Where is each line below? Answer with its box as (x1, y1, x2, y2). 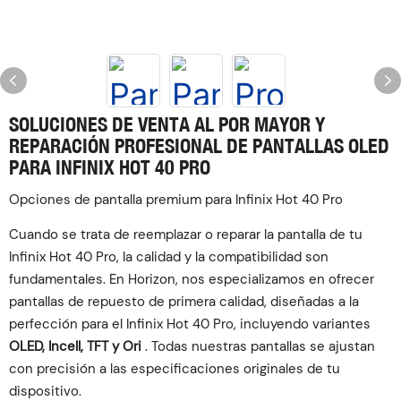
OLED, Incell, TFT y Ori (9, 337, 141, 355)
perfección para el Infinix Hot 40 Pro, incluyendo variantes (9, 315, 371, 333)
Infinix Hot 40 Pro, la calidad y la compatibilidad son (9, 248, 328, 266)
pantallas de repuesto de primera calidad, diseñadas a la (9, 293, 359, 311)
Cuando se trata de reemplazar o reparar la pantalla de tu (9, 226, 363, 243)
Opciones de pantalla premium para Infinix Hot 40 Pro (9, 191, 343, 209)
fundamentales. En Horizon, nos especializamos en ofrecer (9, 270, 374, 288)
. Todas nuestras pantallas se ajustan (141, 337, 375, 355)
